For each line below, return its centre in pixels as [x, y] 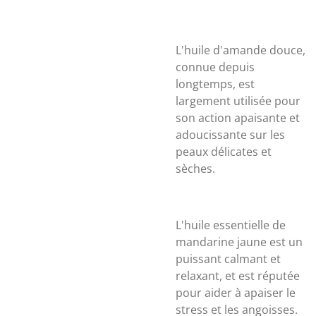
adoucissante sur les [230, 135]
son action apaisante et [238, 118]
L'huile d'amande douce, [241, 50]
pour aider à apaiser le [236, 293]
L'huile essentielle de [231, 225]
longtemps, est [215, 84]
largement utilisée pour [238, 101]
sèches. [195, 169]
